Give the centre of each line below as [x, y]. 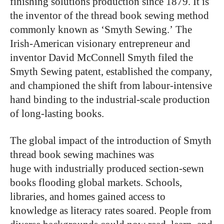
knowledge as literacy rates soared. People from [110, 210]
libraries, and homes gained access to [88, 196]
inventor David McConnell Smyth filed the [101, 57]
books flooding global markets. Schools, [96, 182]
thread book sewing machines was [82, 154]
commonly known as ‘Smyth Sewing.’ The [101, 29]
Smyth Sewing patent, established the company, [111, 71]
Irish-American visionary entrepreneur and [100, 43]
